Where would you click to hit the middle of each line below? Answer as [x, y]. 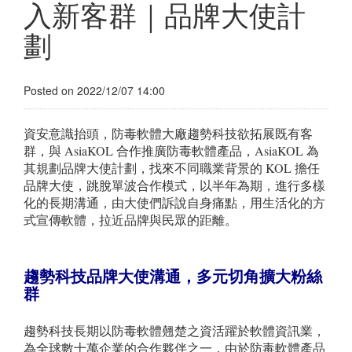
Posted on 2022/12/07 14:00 [94, 91]
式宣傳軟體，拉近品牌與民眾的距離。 [130, 220]
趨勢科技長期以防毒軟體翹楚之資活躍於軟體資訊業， [174, 331]
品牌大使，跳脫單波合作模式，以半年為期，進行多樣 [174, 185]
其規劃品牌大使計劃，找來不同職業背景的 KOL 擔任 [172, 168]
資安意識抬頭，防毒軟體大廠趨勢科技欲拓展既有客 [168, 134]
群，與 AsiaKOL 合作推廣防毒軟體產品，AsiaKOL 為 [171, 151]
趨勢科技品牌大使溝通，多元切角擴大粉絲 [173, 277]
